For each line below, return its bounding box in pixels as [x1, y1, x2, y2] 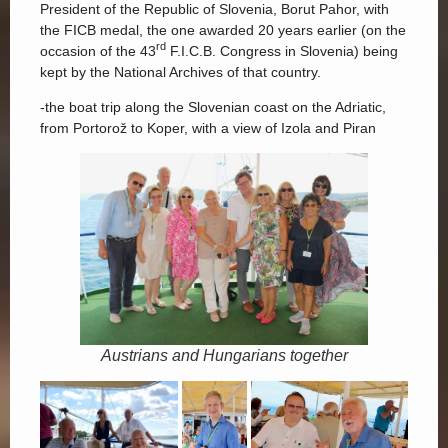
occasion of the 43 [40, 42, 156, 59]
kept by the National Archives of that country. [40, 63, 321, 80]
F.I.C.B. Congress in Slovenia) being [166, 42, 398, 59]
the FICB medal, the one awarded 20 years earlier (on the [40, 21, 406, 38]
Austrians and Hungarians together [100, 347, 348, 365]
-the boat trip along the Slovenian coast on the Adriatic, [40, 98, 386, 115]
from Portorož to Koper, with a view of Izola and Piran [40, 119, 376, 136]
